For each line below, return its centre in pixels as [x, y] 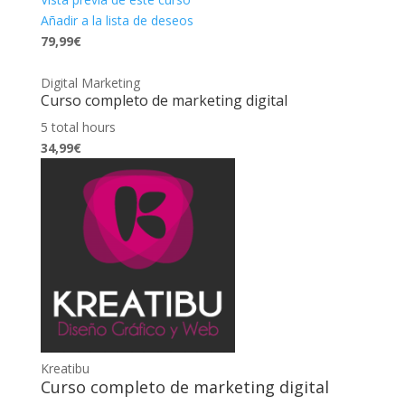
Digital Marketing [90, 82]
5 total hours [78, 127]
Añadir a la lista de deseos [117, 20]
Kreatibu [65, 368]
